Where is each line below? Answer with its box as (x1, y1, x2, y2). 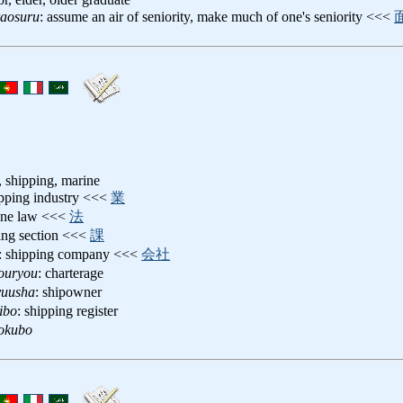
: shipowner (35, 283, 102, 300)
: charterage (38, 264, 103, 281)
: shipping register (17, 302, 118, 318)
